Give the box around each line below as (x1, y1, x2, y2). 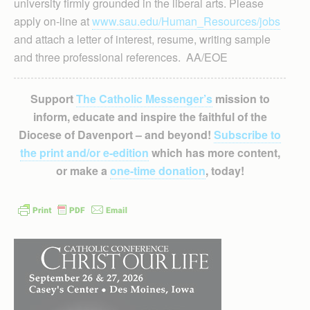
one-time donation (109, 162, 206, 179)
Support (30, 90, 76, 107)
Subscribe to (214, 126, 281, 143)
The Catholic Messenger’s (75, 90, 212, 107)
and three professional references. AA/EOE (14, 48, 228, 65)
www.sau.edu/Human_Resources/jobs (92, 12, 280, 29)
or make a (55, 162, 110, 179)
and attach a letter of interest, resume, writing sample (14, 30, 271, 47)
